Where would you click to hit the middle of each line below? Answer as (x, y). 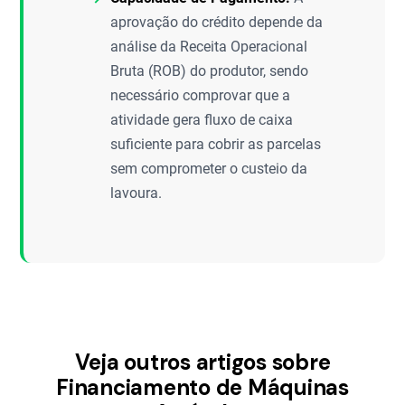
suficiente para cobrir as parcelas (216, 144)
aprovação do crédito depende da (217, 22)
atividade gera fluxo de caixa (202, 120)
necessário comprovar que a (201, 95)
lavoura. (137, 193)
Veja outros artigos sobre (202, 362)
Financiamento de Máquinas (202, 387)
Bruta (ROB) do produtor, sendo (210, 71)
